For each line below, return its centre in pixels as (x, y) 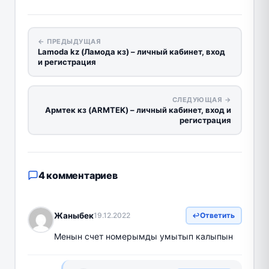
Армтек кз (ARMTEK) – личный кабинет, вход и (138, 110)
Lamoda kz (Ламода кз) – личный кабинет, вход (131, 52)
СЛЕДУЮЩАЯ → (201, 100)
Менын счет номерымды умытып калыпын (143, 236)
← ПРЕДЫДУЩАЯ (69, 41)
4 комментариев (78, 175)
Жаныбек (74, 215)
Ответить (217, 215)
